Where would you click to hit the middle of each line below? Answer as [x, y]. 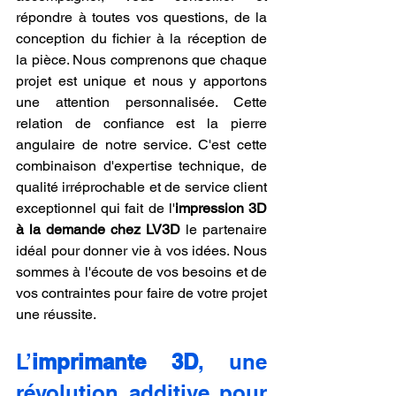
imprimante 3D [115, 361]
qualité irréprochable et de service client [141, 187]
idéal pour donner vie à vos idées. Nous [141, 250]
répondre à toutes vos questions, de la [141, 17]
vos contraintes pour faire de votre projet [141, 293]
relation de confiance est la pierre [141, 123]
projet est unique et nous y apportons [141, 80]
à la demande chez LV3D [98, 229]
